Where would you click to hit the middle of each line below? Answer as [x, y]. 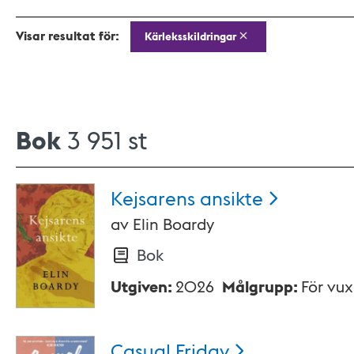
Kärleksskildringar [190, 36]
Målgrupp [258, 286]
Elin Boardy [173, 224]
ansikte [232, 197]
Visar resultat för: [68, 36]
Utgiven [139, 286]
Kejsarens [153, 197]
